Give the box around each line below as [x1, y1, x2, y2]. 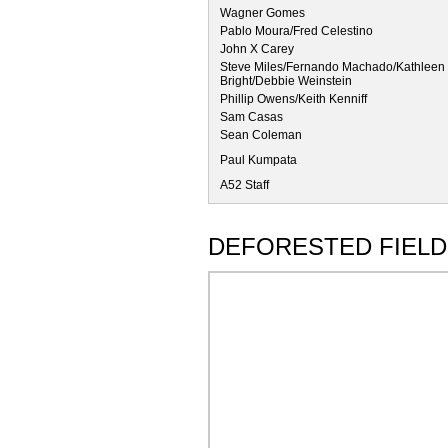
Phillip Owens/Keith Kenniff [220, 91, 367, 106]
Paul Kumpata [220, 152, 297, 167]
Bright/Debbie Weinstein [220, 73, 352, 88]
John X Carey [220, 41, 294, 56]
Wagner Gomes [220, 5, 305, 20]
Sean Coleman [220, 127, 302, 142]
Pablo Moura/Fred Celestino [220, 23, 373, 38]
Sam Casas [220, 109, 283, 124]
